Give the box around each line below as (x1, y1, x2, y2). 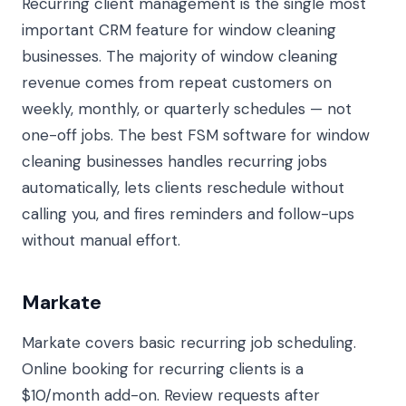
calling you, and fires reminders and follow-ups (22, 204, 354, 224)
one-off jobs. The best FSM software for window (22, 125, 370, 145)
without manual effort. (22, 230, 180, 250)
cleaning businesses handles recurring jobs (22, 151, 327, 171)
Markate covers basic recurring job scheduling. (22, 333, 356, 353)
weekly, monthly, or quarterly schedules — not (22, 99, 352, 119)
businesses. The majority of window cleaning (22, 46, 338, 66)
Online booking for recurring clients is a (22, 359, 304, 379)
